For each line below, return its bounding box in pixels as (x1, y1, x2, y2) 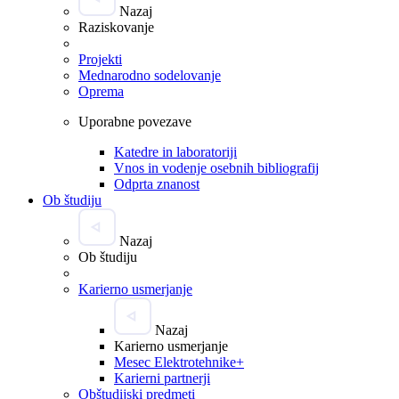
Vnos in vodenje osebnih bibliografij (114, 160, 319, 176)
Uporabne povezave (78, 114, 191, 130)
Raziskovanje (78, 20, 154, 36)
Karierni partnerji (114, 370, 210, 387)
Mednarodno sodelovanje (78, 68, 221, 84)
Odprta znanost (114, 176, 199, 192)
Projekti (78, 52, 122, 68)
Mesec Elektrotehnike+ (114, 354, 244, 370)
